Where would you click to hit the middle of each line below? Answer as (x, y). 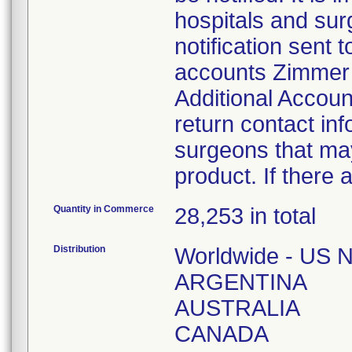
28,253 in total (245, 216)
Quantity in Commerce (104, 209)
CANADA (222, 334)
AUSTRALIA (237, 308)
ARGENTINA (241, 282)
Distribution (79, 249)
